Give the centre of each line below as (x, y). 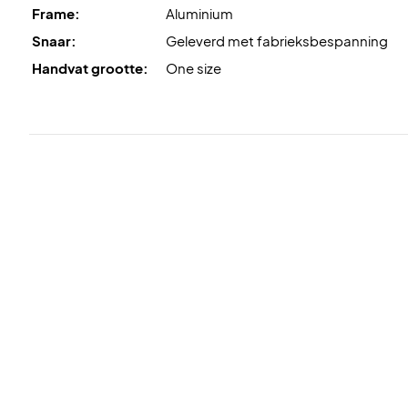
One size (194, 67)
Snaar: (54, 40)
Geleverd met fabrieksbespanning (277, 40)
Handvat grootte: (90, 67)
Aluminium (199, 13)
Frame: (56, 13)
